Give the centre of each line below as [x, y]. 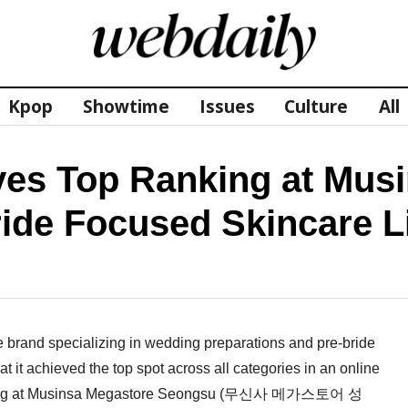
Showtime [126, 107]
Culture [316, 107]
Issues [227, 107]
